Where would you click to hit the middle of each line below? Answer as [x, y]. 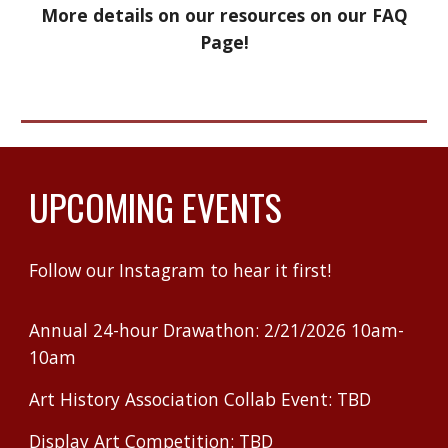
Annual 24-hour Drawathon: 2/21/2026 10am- [217, 330]
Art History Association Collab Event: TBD [200, 399]
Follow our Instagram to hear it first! [180, 270]
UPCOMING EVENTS [156, 206]
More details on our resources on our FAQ [224, 15]
